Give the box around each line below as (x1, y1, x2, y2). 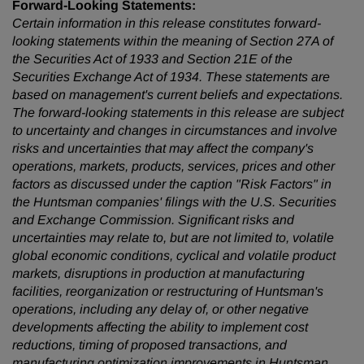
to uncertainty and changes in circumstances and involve (12, 123, 337, 137)
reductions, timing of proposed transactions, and (12, 338, 287, 352)
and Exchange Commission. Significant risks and (12, 213, 294, 227)
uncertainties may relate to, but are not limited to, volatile (12, 231, 334, 245)
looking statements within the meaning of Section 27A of (12, 34, 333, 48)
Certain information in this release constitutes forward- (12, 16, 321, 30)
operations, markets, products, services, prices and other (12, 159, 335, 173)
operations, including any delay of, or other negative (12, 302, 309, 316)
